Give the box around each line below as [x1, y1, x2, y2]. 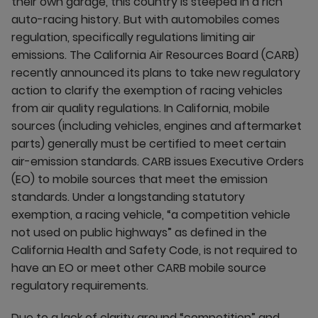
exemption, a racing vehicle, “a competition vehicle [11, 207, 290, 223]
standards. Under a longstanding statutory [11, 189, 245, 205]
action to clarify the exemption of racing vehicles [11, 82, 283, 99]
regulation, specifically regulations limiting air [11, 29, 256, 45]
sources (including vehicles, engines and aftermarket [11, 118, 302, 134]
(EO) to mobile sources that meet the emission [11, 171, 268, 187]
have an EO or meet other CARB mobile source [11, 260, 266, 276]
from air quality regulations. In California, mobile [11, 100, 270, 116]
